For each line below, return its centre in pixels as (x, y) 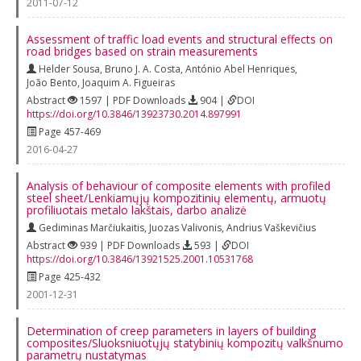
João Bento (52, 82)
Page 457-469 (68, 131)
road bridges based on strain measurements (142, 51)
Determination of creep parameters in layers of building (171, 330)
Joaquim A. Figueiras (129, 82)
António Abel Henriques (240, 68)
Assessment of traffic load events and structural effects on (180, 39)
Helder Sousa (69, 68)
